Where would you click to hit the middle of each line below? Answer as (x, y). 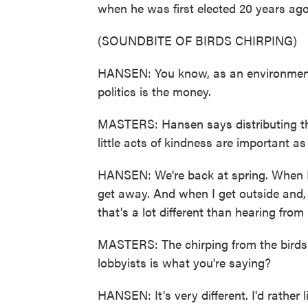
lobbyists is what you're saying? (184, 262)
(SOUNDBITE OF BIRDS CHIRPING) (197, 40)
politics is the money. (154, 91)
